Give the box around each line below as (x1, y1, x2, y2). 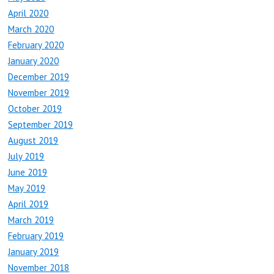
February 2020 (8, 39, 64, 51)
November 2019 (8, 87, 70, 99)
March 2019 (8, 214, 54, 226)
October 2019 (8, 103, 62, 115)
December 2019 (8, 71, 70, 83)
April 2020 (8, 7, 49, 20)
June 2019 (8, 166, 48, 179)
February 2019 (8, 230, 64, 242)
